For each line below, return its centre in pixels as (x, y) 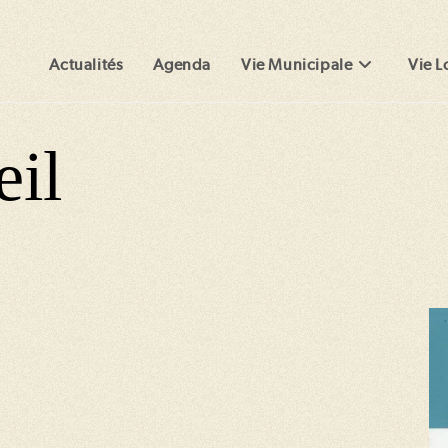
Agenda (182, 64)
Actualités (86, 64)
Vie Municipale (296, 64)
